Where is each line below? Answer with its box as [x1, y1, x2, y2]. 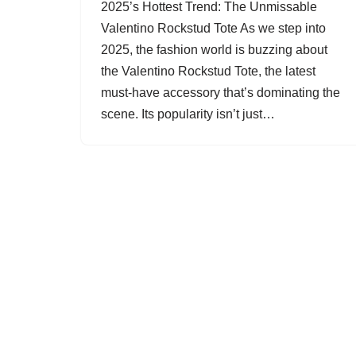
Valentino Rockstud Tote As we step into [101, 21, 326, 35]
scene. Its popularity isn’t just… [101, 107, 278, 121]
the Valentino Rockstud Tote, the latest [101, 64, 315, 78]
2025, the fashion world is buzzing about [101, 43, 327, 56]
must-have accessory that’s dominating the [101, 86, 340, 99]
